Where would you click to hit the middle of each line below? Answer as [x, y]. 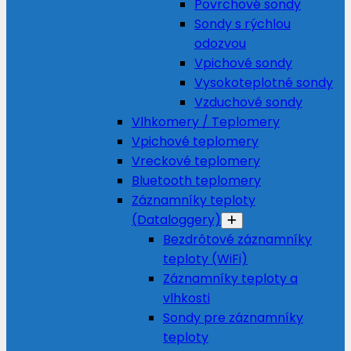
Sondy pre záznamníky [233, 318]
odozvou [220, 43]
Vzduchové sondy [248, 102]
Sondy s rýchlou [242, 24]
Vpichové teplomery [195, 141]
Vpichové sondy [243, 63]
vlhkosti [186, 298]
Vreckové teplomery [196, 161]
